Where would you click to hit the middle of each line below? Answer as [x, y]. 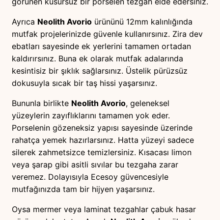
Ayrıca [25, 22]
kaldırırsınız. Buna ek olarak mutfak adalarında [97, 59]
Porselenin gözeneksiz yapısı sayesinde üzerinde [102, 128]
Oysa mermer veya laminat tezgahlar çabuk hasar [104, 209]
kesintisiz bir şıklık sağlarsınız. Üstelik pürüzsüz [100, 71]
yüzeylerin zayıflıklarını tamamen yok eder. [91, 116]
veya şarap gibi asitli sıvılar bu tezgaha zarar [95, 165]
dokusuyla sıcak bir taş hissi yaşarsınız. [84, 83]
